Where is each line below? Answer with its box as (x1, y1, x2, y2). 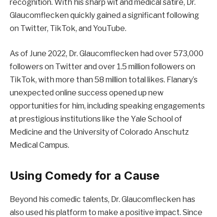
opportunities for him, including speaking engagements (10, 101, 205, 110)
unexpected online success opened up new (10, 88, 164, 97)
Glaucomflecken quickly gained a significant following (10, 11, 199, 20)
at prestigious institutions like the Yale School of (10, 114, 182, 124)
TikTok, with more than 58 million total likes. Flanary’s (10, 75, 198, 84)
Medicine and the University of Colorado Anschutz (10, 127, 189, 137)
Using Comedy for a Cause (10, 169, 159, 183)
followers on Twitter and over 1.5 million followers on (10, 62, 195, 71)
